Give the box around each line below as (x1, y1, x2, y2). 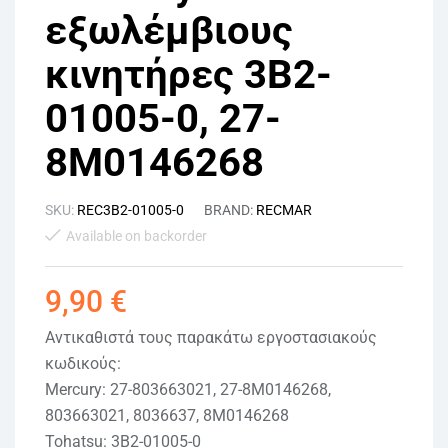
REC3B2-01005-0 (77, 201, 184, 218)
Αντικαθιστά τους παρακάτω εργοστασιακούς (45, 327, 377, 347)
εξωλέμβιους (45, 6, 293, 54)
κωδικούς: (45, 353, 121, 373)
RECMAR (256, 201, 312, 218)
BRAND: (204, 201, 256, 218)
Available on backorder (66, 227, 207, 244)
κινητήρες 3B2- (45, 50, 332, 98)
